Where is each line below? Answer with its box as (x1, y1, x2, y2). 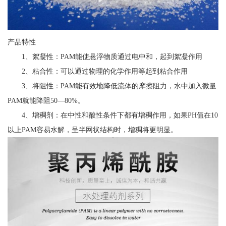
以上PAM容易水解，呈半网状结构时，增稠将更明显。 (7, 125, 178, 134)
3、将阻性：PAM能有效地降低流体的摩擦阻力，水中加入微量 (7, 81, 216, 90)
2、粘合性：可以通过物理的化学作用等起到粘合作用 (7, 67, 188, 75)
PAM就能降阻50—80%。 (7, 96, 85, 104)
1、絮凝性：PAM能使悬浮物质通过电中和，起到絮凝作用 (7, 52, 202, 61)
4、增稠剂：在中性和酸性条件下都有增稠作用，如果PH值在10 (7, 110, 218, 119)
